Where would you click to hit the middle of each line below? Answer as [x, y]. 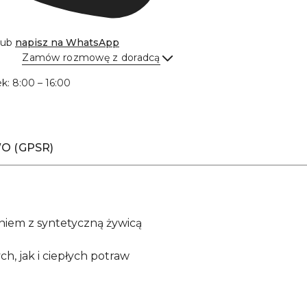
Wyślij [140, 76]
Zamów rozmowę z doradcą [91, 58]
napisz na [40, 42]
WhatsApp [93, 42]
